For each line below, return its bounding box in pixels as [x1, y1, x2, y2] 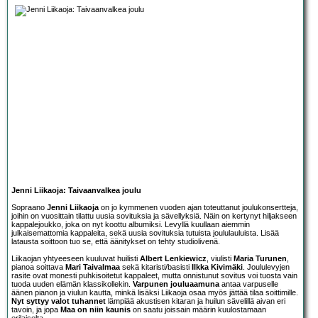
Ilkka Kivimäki [192, 262, 243, 271]
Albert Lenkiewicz [140, 253, 207, 263]
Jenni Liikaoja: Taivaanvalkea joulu [11, 185, 141, 194]
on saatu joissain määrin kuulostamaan [131, 305, 266, 314]
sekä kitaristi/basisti [120, 262, 192, 271]
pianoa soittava [11, 262, 65, 271]
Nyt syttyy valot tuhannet [11, 296, 106, 305]
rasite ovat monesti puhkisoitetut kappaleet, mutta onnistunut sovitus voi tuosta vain [11, 270, 297, 280]
